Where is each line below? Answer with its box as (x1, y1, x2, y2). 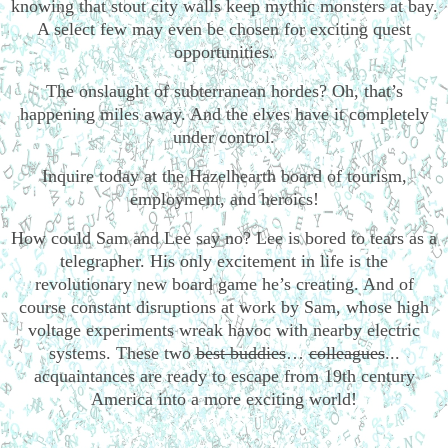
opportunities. (174, 42, 274, 63)
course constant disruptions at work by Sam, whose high (19, 296, 429, 317)
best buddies (195, 342, 286, 363)
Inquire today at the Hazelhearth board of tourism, (41, 165, 407, 186)
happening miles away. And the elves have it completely (19, 104, 429, 125)
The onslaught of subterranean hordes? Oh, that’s (45, 81, 403, 102)
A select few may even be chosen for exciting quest (37, 19, 411, 40)
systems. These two (48, 342, 196, 363)
